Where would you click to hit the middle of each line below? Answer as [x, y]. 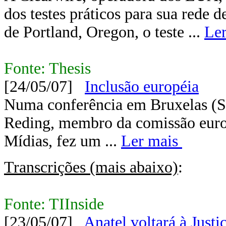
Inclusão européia [142, 87]
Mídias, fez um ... [63, 141]
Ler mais [152, 141]
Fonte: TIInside [54, 204]
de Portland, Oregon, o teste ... [104, 32]
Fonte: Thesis [47, 68]
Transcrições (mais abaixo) [91, 167]
